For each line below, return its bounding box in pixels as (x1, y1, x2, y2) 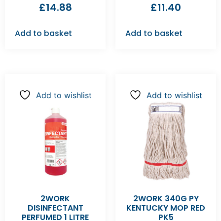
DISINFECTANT (27, 202, 83, 214)
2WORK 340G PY (133, 193, 199, 205)
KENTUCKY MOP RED (126, 202, 205, 214)
